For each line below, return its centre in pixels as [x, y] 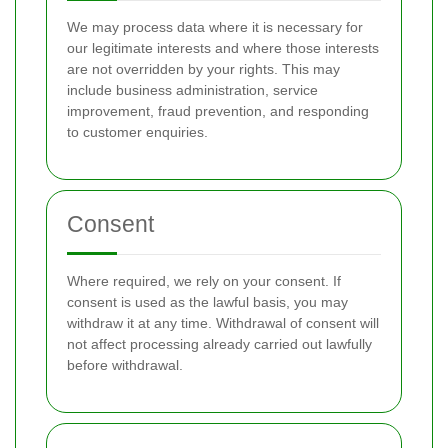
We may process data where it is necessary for [215, 27]
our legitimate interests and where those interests [223, 48]
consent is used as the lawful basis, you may [207, 302]
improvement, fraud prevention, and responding [218, 111]
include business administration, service [192, 90]
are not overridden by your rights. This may [203, 69]
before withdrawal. [125, 365]
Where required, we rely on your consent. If [204, 281]
